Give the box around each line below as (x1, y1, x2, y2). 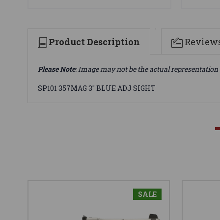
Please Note (38, 64, 75, 74)
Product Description (49, 35, 140, 48)
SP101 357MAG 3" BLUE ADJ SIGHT (38, 83, 156, 93)
